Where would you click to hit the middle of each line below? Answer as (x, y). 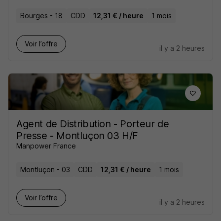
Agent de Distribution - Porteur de (93, 124)
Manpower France (46, 146)
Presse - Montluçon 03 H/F (77, 136)
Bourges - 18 (41, 16)
